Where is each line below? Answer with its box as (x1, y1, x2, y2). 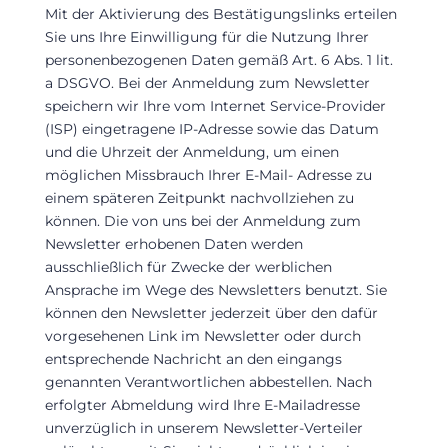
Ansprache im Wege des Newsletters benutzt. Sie (44, 280, 387, 299)
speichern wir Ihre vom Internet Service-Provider (44, 96, 386, 115)
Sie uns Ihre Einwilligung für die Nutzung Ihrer (44, 27, 369, 46)
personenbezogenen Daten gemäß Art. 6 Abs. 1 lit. (44, 50, 393, 69)
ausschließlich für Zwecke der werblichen (44, 257, 332, 276)
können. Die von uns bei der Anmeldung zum (44, 211, 361, 230)
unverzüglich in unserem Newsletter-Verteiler (44, 418, 363, 437)
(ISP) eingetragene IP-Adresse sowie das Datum (44, 119, 379, 138)
